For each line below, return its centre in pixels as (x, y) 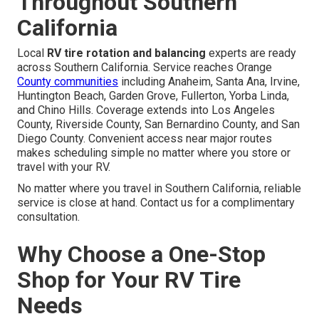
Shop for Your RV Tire (129, 280)
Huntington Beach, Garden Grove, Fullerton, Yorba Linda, (153, 96)
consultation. (49, 217)
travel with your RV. (64, 167)
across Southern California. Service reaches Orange (145, 68)
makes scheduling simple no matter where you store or (154, 153)
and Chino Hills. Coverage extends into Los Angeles (146, 110)
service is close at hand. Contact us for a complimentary (156, 203)
